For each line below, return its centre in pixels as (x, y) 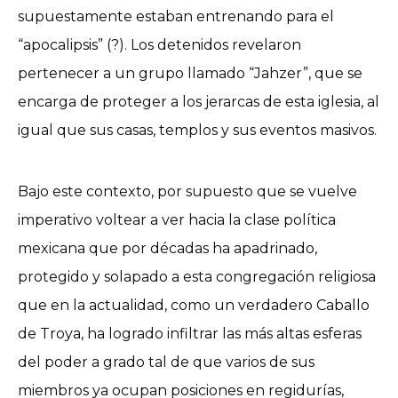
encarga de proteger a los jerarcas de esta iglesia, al (199, 101)
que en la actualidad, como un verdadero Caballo (194, 305)
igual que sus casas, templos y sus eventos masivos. (197, 130)
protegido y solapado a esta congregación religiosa (197, 276)
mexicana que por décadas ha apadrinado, (167, 248)
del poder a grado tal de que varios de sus (166, 362)
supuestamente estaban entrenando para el (176, 16)
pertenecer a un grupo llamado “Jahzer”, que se (190, 73)
